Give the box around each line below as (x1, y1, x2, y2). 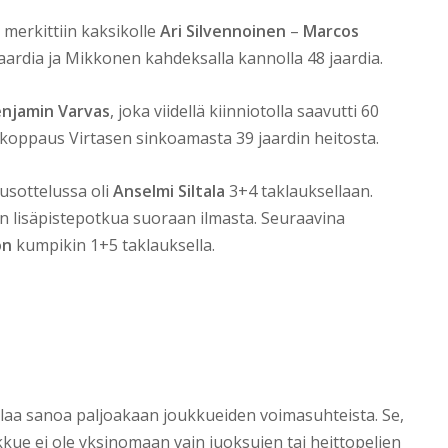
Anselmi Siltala (113, 180, 225, 203)
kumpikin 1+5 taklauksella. (12, 234, 215, 257)
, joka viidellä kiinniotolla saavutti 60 (110, 100, 379, 123)
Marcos (303, 20, 359, 43)
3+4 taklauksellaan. (225, 180, 373, 203)
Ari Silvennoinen (160, 20, 290, 43)
